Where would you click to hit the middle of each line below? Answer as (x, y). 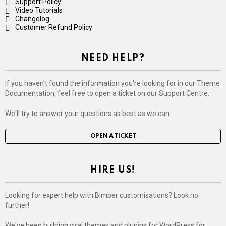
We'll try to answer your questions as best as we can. (88, 114)
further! (17, 206)
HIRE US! (113, 170)
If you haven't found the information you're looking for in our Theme (112, 83)
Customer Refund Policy (54, 27)
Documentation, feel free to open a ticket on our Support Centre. (107, 94)
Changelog (32, 19)
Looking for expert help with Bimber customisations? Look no (102, 195)
